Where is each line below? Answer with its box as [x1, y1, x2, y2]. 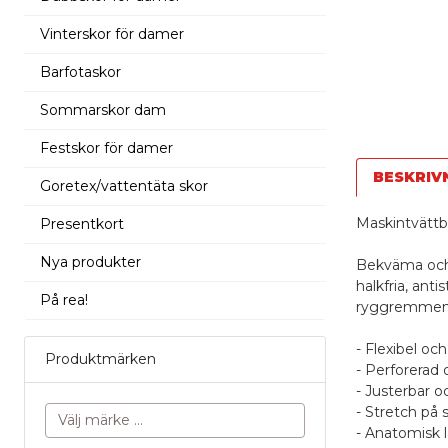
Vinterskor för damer [40, 24, 184, 43]
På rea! [40, 290, 88, 309]
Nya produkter [40, 252, 141, 271]
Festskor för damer [40, 138, 173, 157]
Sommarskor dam [40, 100, 166, 119]
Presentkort [40, 214, 124, 233]
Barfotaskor [40, 62, 121, 81]
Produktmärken [45, 349, 156, 368]
